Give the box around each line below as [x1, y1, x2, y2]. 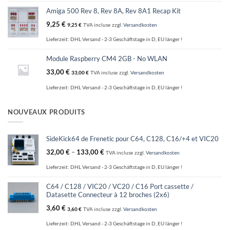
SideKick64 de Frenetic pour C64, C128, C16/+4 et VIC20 [46, 135, 219, 143]
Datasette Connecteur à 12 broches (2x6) [46, 190, 169, 199]
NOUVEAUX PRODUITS [8, 107, 85, 116]
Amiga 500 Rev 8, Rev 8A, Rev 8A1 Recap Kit [46, 6, 181, 15]
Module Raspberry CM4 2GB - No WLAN [46, 54, 167, 63]
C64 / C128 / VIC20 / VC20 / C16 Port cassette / [46, 182, 194, 191]
